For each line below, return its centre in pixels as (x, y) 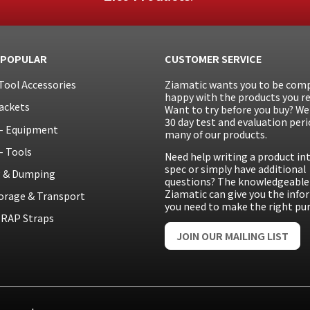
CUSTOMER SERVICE (213, 58)
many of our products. (216, 135)
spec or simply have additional (235, 169)
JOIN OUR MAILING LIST (232, 236)
